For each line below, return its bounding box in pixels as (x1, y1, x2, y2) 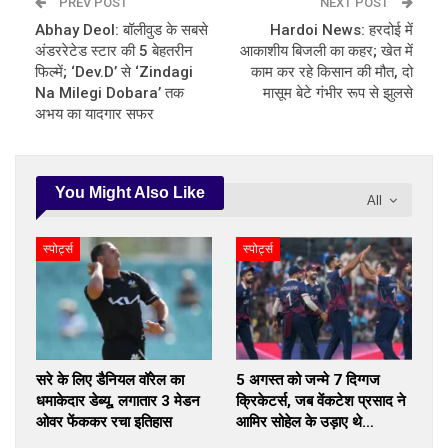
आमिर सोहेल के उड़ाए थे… (236, 413, 374, 432)
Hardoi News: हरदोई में (270, 21, 413, 40)
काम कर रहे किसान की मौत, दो (251, 63, 413, 82)
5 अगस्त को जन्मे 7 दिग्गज (236, 371, 380, 390)
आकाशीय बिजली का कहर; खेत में (240, 42, 413, 61)
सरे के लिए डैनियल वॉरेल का (36, 371, 184, 390)
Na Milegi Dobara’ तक (35, 84, 184, 103)
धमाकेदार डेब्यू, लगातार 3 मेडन (36, 392, 200, 411)
